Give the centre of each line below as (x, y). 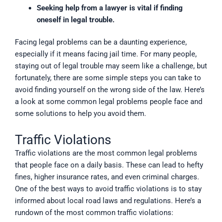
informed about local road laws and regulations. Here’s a (108, 201)
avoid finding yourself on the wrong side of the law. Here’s (110, 90)
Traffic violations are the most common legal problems (106, 153)
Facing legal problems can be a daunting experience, (101, 42)
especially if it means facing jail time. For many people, (106, 54)
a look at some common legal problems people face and (109, 102)
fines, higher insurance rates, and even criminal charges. (107, 177)
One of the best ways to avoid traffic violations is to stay (108, 189)
